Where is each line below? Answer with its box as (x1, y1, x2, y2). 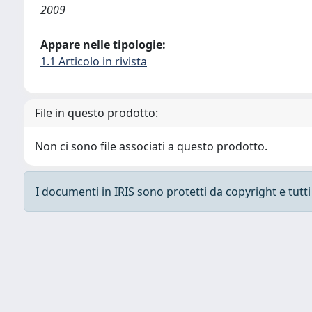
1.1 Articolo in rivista (40, 54, 147, 69)
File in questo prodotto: (35, 105, 158, 120)
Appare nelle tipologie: (40, 37, 166, 52)
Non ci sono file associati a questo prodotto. (35, 139, 267, 154)
